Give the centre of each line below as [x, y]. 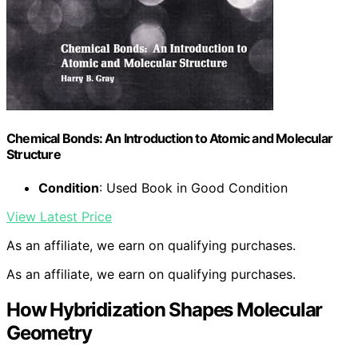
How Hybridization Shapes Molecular [165, 309]
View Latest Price [59, 216]
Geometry [49, 332]
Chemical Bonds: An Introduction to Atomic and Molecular [170, 139]
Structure [34, 155]
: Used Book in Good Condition [193, 187]
